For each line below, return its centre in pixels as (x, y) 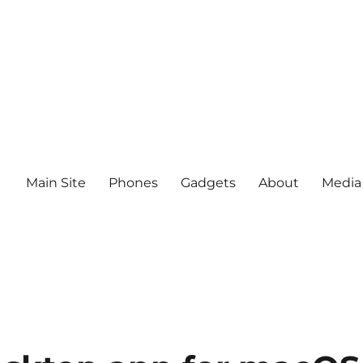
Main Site (56, 182)
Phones (133, 182)
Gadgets (208, 182)
